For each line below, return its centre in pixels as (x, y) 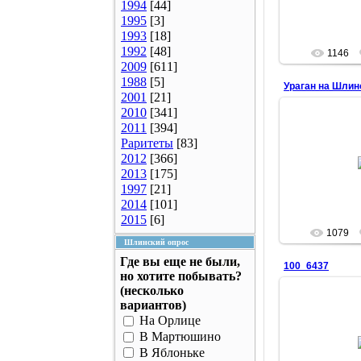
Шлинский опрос (156, 242)
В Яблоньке (172, 352)
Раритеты (147, 143)
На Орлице (170, 321)
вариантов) (153, 305)
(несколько (152, 290)
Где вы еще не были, (180, 261)
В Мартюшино (180, 337)
